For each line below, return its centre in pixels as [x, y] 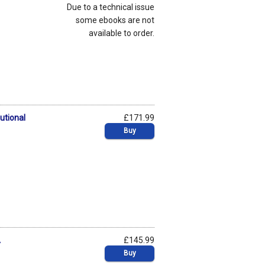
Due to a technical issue [111, 7]
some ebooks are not [115, 20]
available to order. [122, 33]
